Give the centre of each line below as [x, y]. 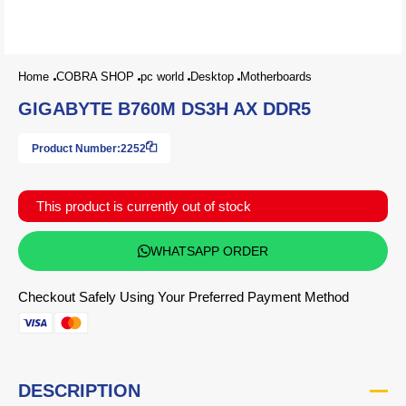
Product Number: [76, 148]
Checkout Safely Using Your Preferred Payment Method [184, 297]
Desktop [212, 77]
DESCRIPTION [79, 391]
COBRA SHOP [95, 77]
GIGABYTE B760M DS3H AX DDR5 [164, 109]
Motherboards [276, 77]
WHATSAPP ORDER [209, 251]
